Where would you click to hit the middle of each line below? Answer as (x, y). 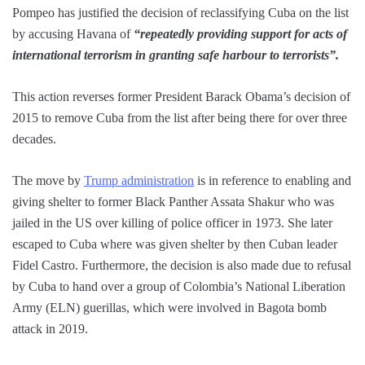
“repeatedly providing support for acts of (240, 34)
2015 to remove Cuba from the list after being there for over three (180, 118)
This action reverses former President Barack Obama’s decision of (181, 97)
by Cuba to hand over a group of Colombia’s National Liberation (179, 287)
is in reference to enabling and (273, 181)
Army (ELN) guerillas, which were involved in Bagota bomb (169, 308)
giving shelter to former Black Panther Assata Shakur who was (173, 202)
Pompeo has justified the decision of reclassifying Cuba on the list (180, 13)
